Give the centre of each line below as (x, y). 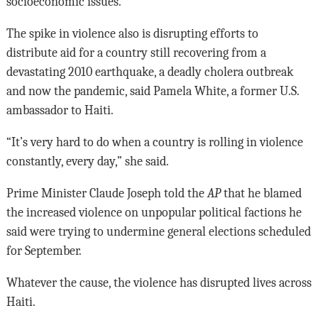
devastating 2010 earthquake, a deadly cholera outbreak (149, 72)
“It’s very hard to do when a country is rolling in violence (154, 142)
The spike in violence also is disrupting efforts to (132, 34)
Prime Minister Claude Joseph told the (106, 193)
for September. (44, 251)
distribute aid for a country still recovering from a (136, 53)
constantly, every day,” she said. (87, 161)
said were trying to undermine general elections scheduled (158, 232)
